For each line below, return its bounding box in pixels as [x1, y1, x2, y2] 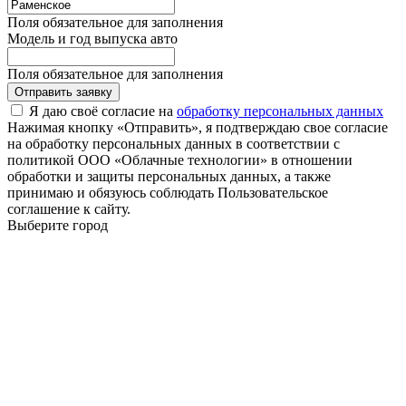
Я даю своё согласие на [29, 102, 177, 119]
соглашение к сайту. [7, 200, 130, 217]
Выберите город [7, 217, 108, 233]
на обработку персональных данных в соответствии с [7, 135, 340, 151]
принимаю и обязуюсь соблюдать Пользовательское [7, 184, 328, 200]
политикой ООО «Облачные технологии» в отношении [7, 151, 353, 168]
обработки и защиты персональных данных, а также [7, 168, 331, 184]
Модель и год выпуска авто [7, 30, 178, 46]
